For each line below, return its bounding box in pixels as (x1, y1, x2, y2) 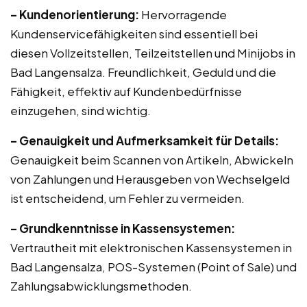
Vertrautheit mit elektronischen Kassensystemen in (10, 240, 292, 255)
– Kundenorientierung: (10, 7, 139, 22)
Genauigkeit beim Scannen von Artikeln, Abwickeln (10, 152, 293, 167)
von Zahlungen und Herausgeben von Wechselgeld (10, 171, 290, 186)
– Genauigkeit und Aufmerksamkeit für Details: (10, 133, 279, 148)
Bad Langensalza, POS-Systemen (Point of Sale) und (10, 259, 297, 274)
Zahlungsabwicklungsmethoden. (10, 278, 192, 293)
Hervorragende (139, 7, 227, 22)
